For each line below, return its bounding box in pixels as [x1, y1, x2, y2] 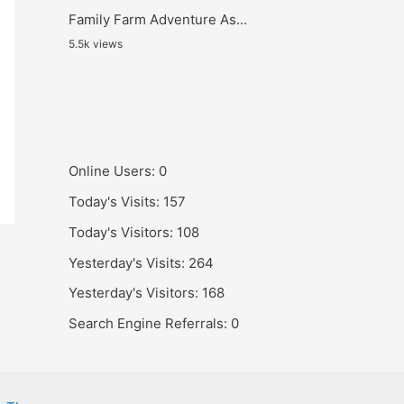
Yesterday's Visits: [69, 253, 188, 271]
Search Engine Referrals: [69, 315, 231, 332]
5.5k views [69, 37, 123, 51]
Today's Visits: [69, 193, 163, 210]
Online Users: [69, 162, 159, 180]
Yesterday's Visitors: [69, 284, 202, 302]
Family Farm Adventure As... [69, 11, 247, 29]
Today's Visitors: [69, 223, 177, 241]
